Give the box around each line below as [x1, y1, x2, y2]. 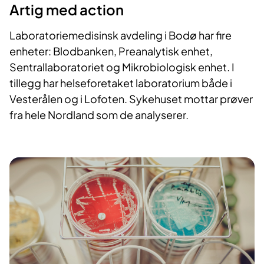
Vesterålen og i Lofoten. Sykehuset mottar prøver [9, 92, 253, 106]
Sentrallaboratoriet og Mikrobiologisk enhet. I [9, 60, 235, 74]
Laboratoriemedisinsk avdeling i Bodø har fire [9, 28, 232, 42]
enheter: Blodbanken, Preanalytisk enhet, [9, 44, 213, 58]
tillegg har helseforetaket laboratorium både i [9, 76, 232, 90]
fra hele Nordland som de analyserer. [9, 108, 189, 122]
